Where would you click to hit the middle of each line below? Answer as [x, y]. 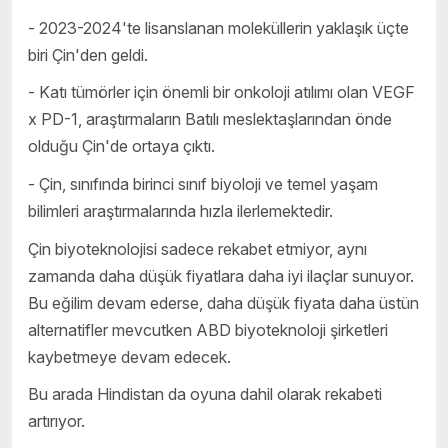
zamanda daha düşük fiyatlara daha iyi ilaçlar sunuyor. [221, 275]
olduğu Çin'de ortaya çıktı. [121, 146]
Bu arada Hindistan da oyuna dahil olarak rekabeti [205, 394]
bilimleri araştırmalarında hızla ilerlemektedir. [180, 211]
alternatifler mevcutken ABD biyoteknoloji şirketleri [208, 329]
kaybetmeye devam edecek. [129, 356]
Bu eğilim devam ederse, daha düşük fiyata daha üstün [223, 302]
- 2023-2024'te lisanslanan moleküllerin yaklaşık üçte [218, 27]
